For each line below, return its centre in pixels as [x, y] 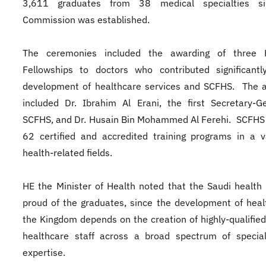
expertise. [44, 252]
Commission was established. [86, 20]
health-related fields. [69, 153]
